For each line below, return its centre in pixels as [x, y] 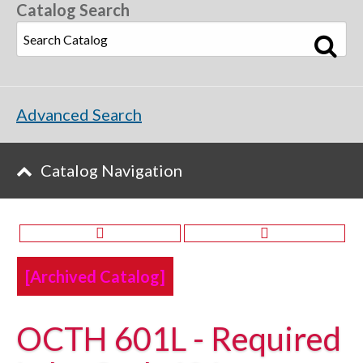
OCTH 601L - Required [179, 339]
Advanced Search [79, 114]
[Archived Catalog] [95, 276]
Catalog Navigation [111, 170]
